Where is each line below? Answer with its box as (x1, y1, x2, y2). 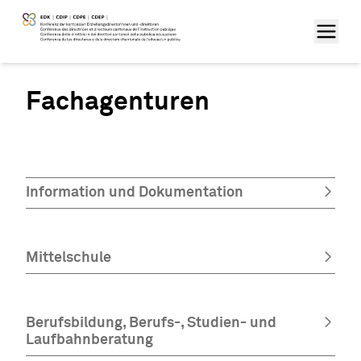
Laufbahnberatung (26, 333, 153, 348)
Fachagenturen (26, 89, 210, 115)
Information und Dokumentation (26, 185, 243, 200)
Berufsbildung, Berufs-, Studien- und (26, 316, 276, 331)
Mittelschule (26, 251, 111, 266)
